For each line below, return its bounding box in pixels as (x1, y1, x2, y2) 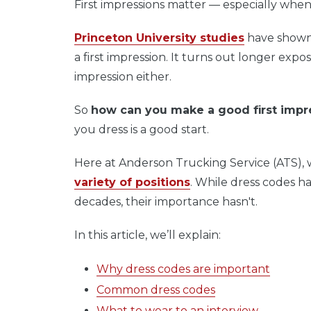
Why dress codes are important (96, 262, 270, 276)
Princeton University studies (74, 31, 244, 44)
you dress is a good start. (74, 122, 209, 136)
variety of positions (74, 175, 190, 189)
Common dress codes (96, 283, 215, 296)
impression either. (74, 69, 171, 83)
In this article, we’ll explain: (74, 228, 224, 242)
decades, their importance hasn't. (74, 194, 260, 208)
